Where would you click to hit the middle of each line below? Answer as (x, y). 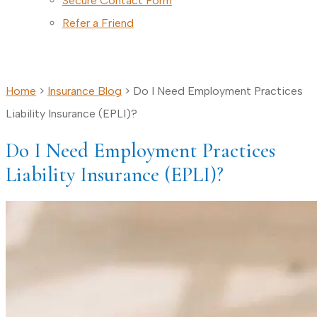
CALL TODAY (76, 57)
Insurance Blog (85, 91)
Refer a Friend (98, 23)
